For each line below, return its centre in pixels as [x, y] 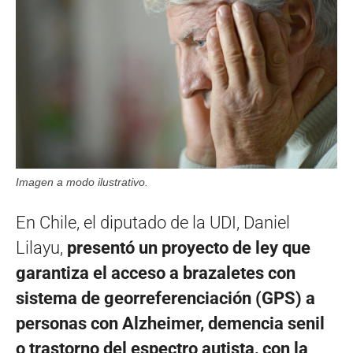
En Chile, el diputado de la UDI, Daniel [153, 222]
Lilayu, [41, 247]
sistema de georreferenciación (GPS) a [165, 298]
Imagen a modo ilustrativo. [82, 182]
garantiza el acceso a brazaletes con [156, 273]
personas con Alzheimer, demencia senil [170, 323]
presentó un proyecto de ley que [189, 247]
